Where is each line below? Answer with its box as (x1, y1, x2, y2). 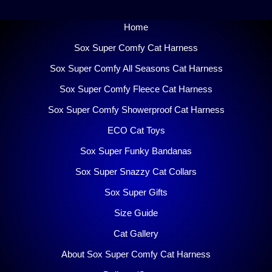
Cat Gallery (114, 229, 158, 239)
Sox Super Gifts (104, 188, 168, 197)
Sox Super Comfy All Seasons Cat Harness (49, 64, 223, 73)
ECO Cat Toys (107, 126, 165, 135)
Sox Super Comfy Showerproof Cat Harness (47, 105, 225, 115)
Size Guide (114, 208, 158, 218)
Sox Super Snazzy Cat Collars (75, 167, 197, 177)
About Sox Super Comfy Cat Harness (61, 250, 211, 259)
